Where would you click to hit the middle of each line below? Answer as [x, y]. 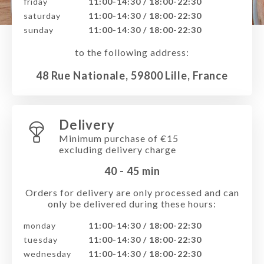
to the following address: [132, 52]
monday [40, 225]
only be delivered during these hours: [132, 204]
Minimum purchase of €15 [119, 138]
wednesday [47, 254]
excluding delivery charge [118, 149]
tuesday [41, 240]
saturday [42, 16]
